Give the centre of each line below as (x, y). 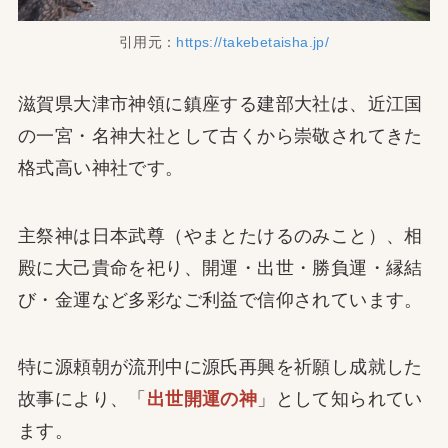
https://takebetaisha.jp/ (253, 41)
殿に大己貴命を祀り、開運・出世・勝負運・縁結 (220, 267)
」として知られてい (340, 399)
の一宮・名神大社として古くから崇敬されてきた (220, 135)
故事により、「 (82, 399)
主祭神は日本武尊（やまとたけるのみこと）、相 (220, 235)
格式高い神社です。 (100, 167)
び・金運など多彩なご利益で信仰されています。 (220, 299)
